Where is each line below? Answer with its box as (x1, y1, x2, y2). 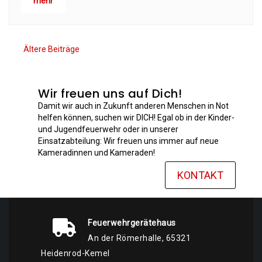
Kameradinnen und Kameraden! (38, 148, 155, 157)
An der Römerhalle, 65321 (88, 233, 191, 243)
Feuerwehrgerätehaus (88, 218, 176, 227)
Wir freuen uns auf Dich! (38, 85, 182, 102)
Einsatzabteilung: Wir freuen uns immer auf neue (38, 136, 219, 146)
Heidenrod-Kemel (41, 249, 110, 258)
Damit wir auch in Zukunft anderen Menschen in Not (38, 101, 229, 111)
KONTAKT (177, 169, 223, 181)
